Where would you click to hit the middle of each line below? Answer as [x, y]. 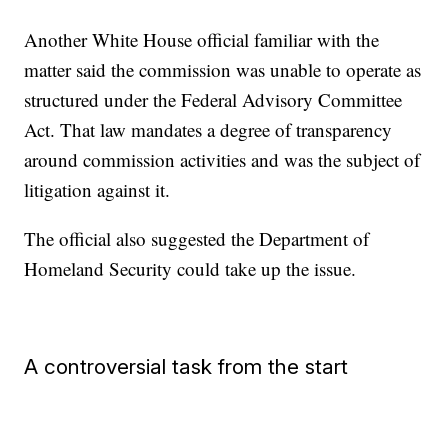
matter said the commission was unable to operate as [223, 70]
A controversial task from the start [186, 367]
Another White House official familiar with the [202, 40]
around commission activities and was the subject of [222, 160]
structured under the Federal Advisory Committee [213, 100]
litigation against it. [97, 190]
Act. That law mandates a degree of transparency [208, 130]
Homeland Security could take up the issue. [190, 269]
